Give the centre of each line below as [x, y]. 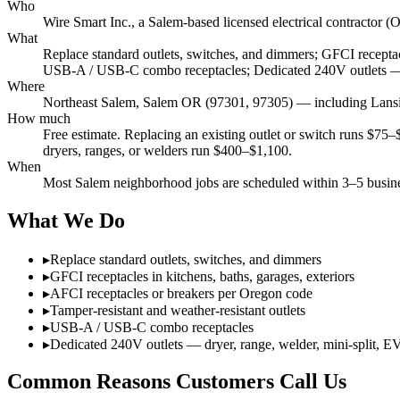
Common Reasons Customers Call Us [177, 382]
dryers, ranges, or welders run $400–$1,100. [167, 150]
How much [39, 118]
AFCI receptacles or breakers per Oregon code [181, 293]
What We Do [66, 220]
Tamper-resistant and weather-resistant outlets [178, 310]
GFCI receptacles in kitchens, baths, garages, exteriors [202, 276]
